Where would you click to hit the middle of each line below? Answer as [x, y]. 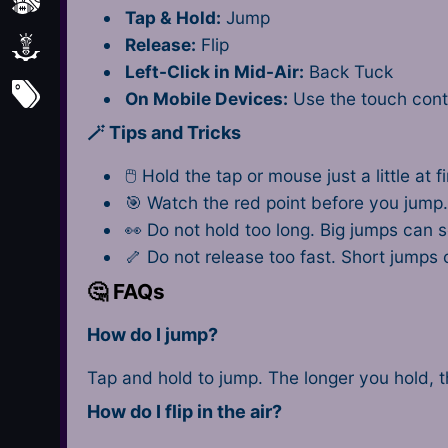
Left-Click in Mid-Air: [214, 71]
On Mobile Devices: [206, 98]
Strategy [94, 47]
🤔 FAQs [126, 292]
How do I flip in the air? [185, 412]
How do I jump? [153, 334]
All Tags [92, 94]
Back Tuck [348, 71]
